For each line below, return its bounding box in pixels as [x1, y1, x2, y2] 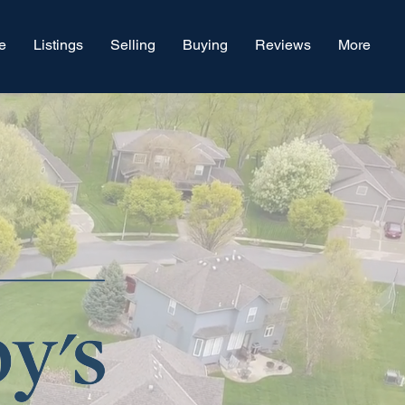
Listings [33, 36, 83, 53]
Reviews [255, 36, 311, 53]
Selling [110, 36, 155, 53]
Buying [183, 36, 228, 53]
